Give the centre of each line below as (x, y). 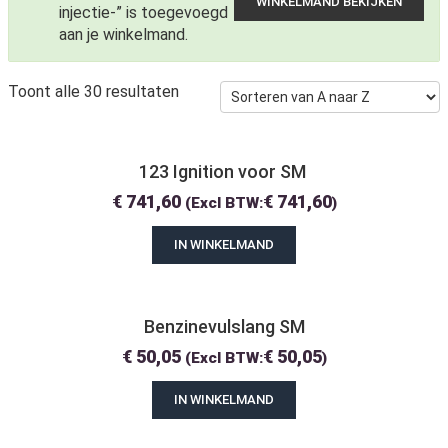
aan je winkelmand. (123, 35)
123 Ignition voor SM (224, 172)
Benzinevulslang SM (224, 327)
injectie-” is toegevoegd (143, 13)
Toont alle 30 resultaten (93, 92)
